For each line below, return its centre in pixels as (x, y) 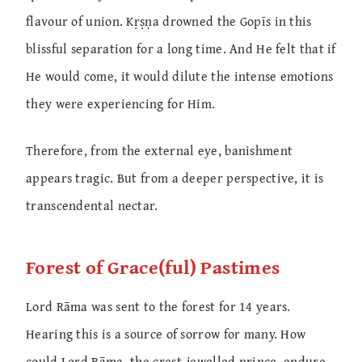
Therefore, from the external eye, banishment (160, 150)
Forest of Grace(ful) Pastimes (153, 267)
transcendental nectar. (92, 205)
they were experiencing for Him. (121, 103)
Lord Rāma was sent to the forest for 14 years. (158, 307)
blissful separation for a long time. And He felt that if (181, 48)
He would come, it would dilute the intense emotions (180, 76)
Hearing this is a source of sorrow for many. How (166, 334)
